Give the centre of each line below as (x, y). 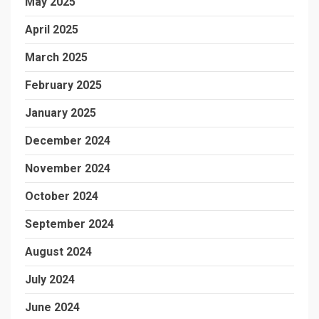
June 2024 (52, 307)
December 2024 (68, 141)
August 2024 (58, 252)
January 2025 (61, 113)
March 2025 (56, 57)
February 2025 (63, 85)
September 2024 (69, 224)
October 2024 (62, 196)
